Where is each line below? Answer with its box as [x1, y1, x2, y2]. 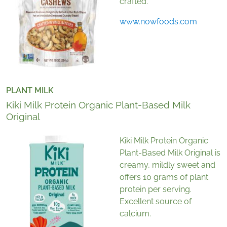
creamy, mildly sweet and [120, 160, 215, 170]
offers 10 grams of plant [120, 172, 208, 182]
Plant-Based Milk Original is [120, 148, 220, 158]
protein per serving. [120, 184, 192, 195]
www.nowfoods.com [120, 17, 197, 27]
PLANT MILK [6, 86, 54, 96]
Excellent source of [120, 197, 192, 207]
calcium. [120, 209, 153, 219]
